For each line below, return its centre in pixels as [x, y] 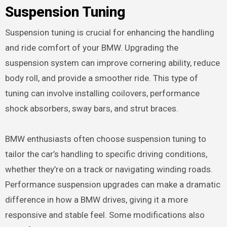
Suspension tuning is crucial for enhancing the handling [109, 32]
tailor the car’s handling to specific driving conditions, [106, 154]
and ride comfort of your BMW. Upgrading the [91, 47]
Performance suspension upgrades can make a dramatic [112, 184]
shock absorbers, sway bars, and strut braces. [91, 108]
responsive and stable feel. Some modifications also [105, 215]
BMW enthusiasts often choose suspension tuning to [105, 139]
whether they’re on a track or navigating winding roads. [109, 169]
